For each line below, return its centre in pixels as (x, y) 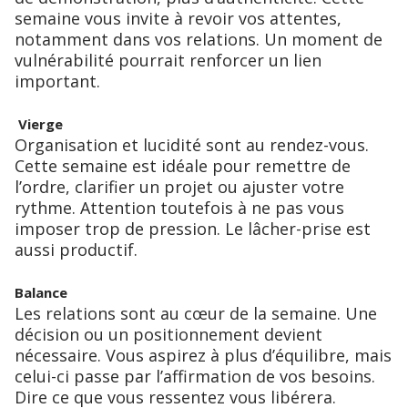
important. (57, 82)
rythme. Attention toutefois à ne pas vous (179, 208)
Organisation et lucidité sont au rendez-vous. (192, 145)
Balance (41, 293)
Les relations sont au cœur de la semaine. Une (196, 314)
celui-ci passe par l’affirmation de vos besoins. (195, 377)
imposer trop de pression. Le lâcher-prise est (193, 229)
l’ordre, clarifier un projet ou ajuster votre (179, 187)
